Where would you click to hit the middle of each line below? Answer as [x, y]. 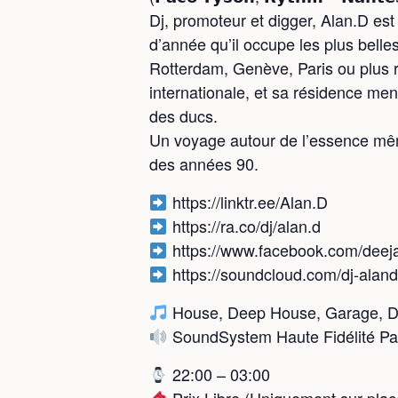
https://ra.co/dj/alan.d [244, 226]
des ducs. [183, 115]
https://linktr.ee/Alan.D [247, 202]
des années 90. [204, 163]
